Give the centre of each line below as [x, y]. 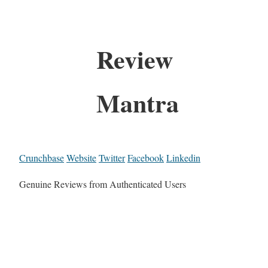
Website [81, 157]
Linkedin [183, 157]
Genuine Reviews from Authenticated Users [103, 184]
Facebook [146, 157]
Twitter [112, 157]
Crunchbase [42, 157]
